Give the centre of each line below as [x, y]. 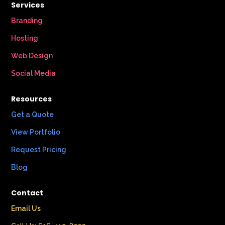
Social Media [34, 74]
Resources [32, 99]
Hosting [25, 38]
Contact [27, 193]
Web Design [32, 56]
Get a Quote [33, 115]
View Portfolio [36, 132]
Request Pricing [39, 150]
